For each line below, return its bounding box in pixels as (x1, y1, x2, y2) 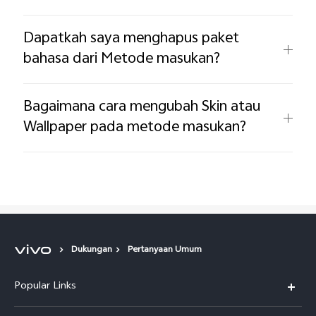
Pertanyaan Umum (128, 243, 202, 259)
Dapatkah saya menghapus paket (23, 25, 240, 51)
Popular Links (14, 278, 76, 296)
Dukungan (71, 243, 112, 259)
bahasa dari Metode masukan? (23, 46, 221, 72)
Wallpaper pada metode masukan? (23, 114, 247, 140)
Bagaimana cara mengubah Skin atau (23, 94, 261, 120)
